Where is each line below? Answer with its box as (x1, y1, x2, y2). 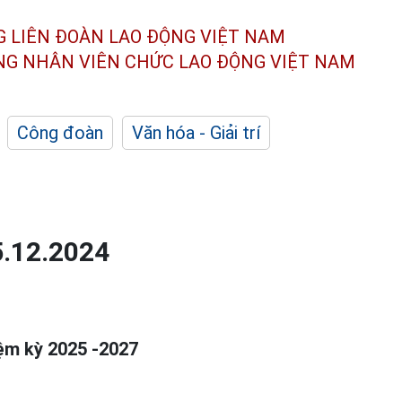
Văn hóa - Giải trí (132, 122, 260, 144)
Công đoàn (17, 122, 103, 144)
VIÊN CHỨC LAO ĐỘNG (79, 50, 266, 73)
